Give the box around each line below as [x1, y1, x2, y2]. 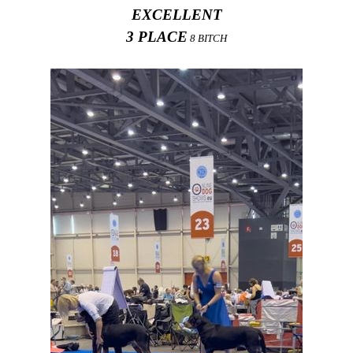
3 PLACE [126, 28, 188, 46]
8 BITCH [188, 32, 227, 45]
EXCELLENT [131, 6, 222, 23]
